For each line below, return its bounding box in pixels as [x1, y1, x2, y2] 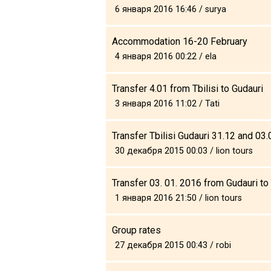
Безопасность [42, 97, 113, 110]
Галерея [42, 60, 83, 73]
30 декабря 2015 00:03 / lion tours [115, 145, 253, 156]
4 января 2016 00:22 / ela [115, 51, 217, 62]
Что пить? [42, 4, 91, 16]
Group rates [112, 224, 161, 236]
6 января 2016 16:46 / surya [115, 4, 226, 15]
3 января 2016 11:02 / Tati [115, 98, 220, 109]
